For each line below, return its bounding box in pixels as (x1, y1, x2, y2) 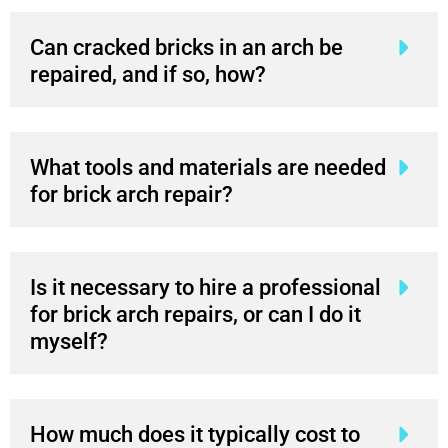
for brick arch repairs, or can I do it (30, 301, 361, 327)
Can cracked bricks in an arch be (30, 34, 343, 60)
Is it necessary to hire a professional (30, 274, 381, 300)
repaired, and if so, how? (30, 61, 266, 87)
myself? (30, 328, 108, 354)
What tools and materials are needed (30, 154, 386, 180)
